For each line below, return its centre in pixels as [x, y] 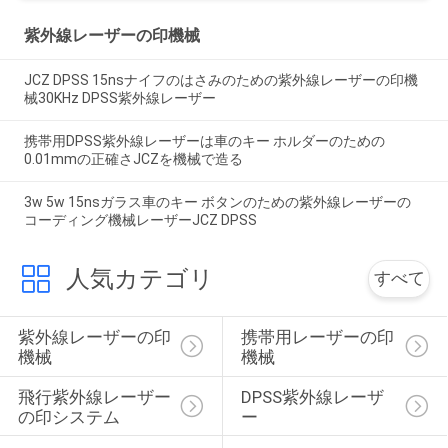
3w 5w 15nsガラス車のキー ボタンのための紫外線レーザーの [217, 202]
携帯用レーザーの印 [317, 337]
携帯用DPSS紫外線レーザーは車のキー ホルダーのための [204, 141]
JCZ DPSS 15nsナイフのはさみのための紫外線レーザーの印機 [220, 80]
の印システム [68, 417]
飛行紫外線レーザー [94, 397]
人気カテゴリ [139, 278]
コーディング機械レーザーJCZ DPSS [140, 220]
